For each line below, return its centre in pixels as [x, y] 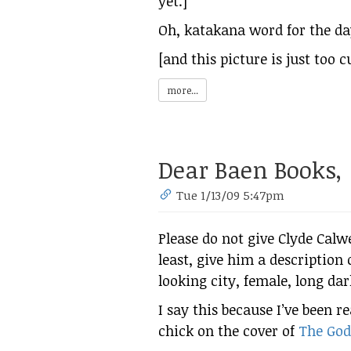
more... [183, 90]
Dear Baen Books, [250, 169]
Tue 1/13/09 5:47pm [231, 195]
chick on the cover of [228, 330]
